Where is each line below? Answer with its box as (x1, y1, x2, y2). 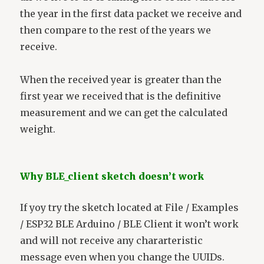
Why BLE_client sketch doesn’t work (20, 170, 204, 183)
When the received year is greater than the (20, 74, 222, 86)
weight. (20, 123, 56, 136)
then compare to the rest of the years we (20, 24, 212, 37)
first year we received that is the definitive (20, 90, 222, 103)
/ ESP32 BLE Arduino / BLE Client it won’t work (20, 218, 239, 230)
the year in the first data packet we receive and (20, 8, 242, 20)
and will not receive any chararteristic (20, 235, 203, 247)
